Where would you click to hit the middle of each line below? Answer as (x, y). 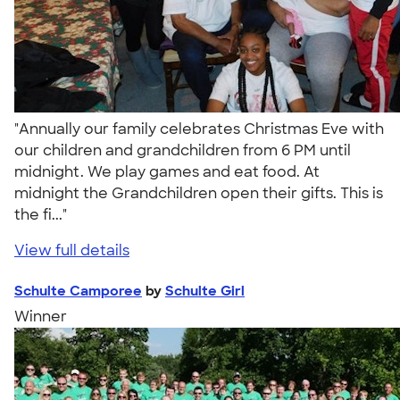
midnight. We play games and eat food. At (167, 171)
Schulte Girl (205, 291)
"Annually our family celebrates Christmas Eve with (199, 129)
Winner (41, 316)
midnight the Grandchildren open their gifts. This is (199, 193)
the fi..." (44, 214)
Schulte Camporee (78, 291)
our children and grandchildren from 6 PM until (183, 150)
